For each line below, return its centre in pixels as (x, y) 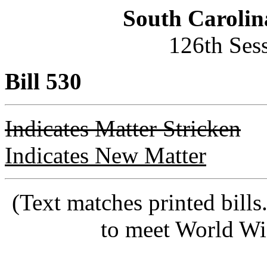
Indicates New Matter (105, 155)
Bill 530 (43, 81)
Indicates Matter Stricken (123, 128)
